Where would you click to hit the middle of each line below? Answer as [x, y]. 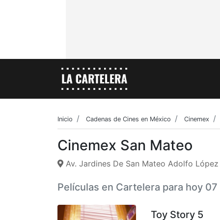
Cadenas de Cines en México [128, 119]
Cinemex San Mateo [125, 145]
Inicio [65, 119]
